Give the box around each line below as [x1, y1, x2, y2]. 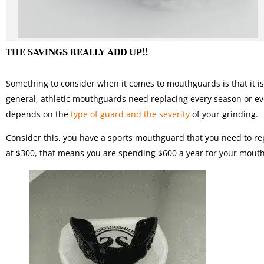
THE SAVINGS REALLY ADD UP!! [6, 46, 148, 59]
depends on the [6, 108, 71, 120]
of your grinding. [190, 108, 258, 120]
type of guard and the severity [71, 108, 190, 120]
